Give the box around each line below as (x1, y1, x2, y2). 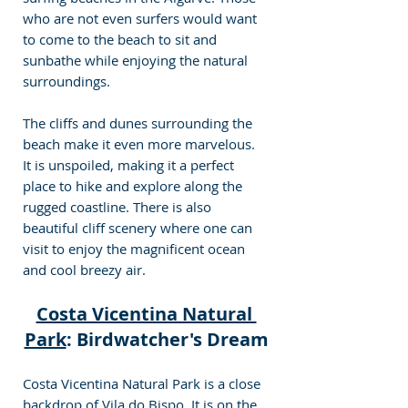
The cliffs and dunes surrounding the (23, 113, 256, 132)
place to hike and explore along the (23, 176, 246, 195)
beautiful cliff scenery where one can (23, 218, 256, 237)
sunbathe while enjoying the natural (23, 50, 251, 69)
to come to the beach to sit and (23, 29, 220, 48)
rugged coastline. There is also (23, 197, 215, 216)
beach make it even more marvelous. (23, 134, 259, 153)
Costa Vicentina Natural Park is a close (23, 373, 264, 393)
